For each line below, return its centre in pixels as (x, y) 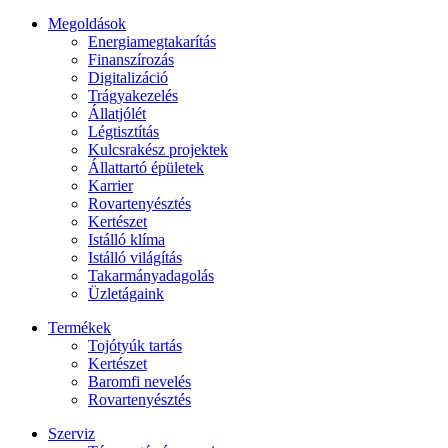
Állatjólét (117, 114)
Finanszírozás (131, 60)
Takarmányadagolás (151, 276)
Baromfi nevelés (139, 382)
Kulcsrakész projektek (158, 150)
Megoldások (87, 24)
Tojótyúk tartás (135, 346)
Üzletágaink (126, 294)
